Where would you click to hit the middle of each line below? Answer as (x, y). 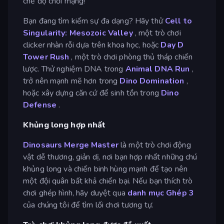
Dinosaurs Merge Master (71, 145)
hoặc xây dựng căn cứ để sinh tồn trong (92, 93)
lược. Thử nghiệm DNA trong (74, 69)
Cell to (178, 21)
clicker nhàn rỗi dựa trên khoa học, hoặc (92, 45)
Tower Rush (46, 57)
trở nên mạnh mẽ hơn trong (71, 81)
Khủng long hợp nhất (64, 125)
